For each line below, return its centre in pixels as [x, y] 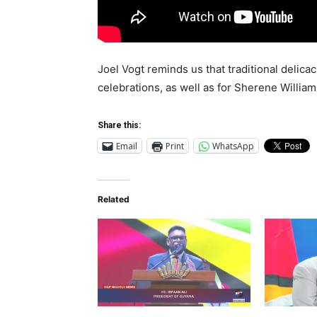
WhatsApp [233, 146]
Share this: [119, 126]
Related [114, 200]
